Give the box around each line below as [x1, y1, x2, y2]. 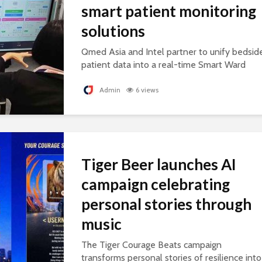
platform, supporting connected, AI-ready [81, 72, 249, 84]
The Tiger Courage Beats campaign [81, 239, 222, 251]
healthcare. [81, 85, 125, 96]
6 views [136, 85, 158, 95]
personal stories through [81, 195, 251, 214]
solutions [81, 22, 145, 41]
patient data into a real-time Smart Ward [81, 59, 246, 71]
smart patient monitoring [81, 2, 256, 21]
